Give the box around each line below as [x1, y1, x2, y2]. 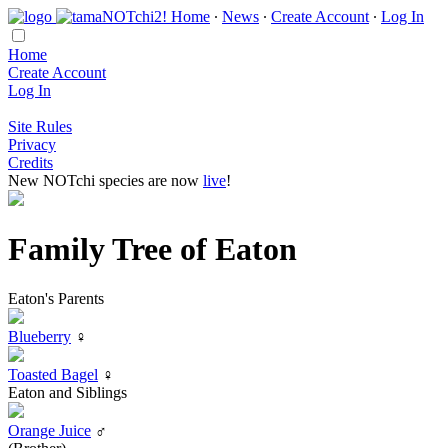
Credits [8, 154, 53, 171]
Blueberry [8, 327, 71, 345]
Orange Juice [8, 421, 91, 439]
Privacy [8, 136, 56, 153]
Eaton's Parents [8, 289, 104, 307]
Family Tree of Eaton [8, 231, 297, 268]
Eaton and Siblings [8, 383, 127, 401]
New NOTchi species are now [8, 172, 203, 189]
